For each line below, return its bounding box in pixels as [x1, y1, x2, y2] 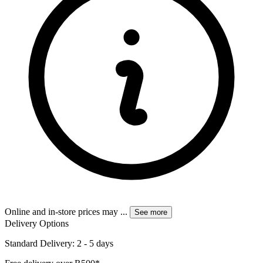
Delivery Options [5, 218, 69, 229]
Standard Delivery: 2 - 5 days [5, 238, 113, 249]
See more [150, 208, 167, 217]
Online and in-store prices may [5, 207, 120, 217]
